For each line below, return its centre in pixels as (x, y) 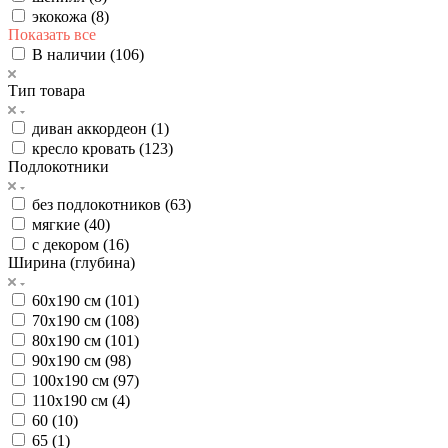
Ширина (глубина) (71, 262)
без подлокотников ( (101, 204)
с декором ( (70, 244)
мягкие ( (60, 224)
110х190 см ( (74, 400)
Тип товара (46, 90)
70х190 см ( (71, 320)
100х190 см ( (75, 380)
